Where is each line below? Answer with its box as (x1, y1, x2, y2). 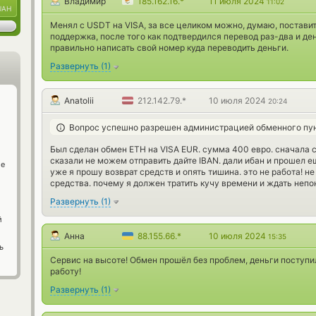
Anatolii (64, 95, 94, 107)
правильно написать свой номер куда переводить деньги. (50, 42, 288, 54)
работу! (50, 266, 81, 277)
